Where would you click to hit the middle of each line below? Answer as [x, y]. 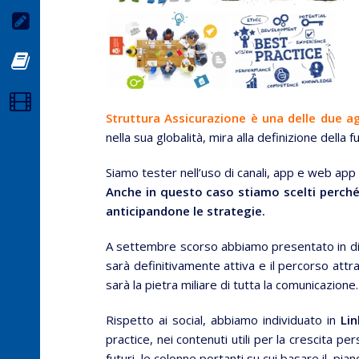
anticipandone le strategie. [186, 211]
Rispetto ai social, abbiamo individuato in [223, 320]
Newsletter [80, 21]
